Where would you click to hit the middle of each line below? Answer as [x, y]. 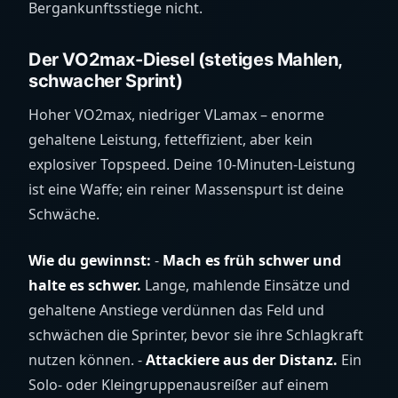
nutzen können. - [87, 360]
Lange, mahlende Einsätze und [246, 285]
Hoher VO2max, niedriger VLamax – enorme [176, 115]
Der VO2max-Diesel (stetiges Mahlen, [186, 60]
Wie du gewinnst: [90, 260]
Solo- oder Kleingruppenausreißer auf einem [179, 385]
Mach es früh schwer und [252, 260]
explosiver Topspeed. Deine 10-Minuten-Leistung [192, 164]
